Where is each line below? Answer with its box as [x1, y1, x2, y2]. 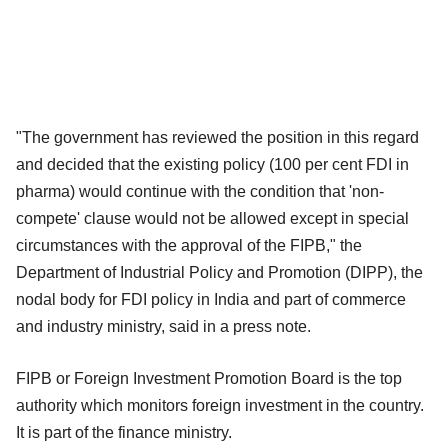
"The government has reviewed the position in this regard [16, 128, 419, 146]
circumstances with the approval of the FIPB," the [16, 236, 362, 254]
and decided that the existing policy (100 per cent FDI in [16, 155, 409, 173]
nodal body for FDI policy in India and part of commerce [16, 290, 406, 308]
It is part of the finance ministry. [16, 423, 232, 441]
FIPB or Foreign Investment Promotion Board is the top [16, 369, 402, 387]
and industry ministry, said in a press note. [16, 317, 311, 335]
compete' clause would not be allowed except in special [16, 209, 409, 227]
